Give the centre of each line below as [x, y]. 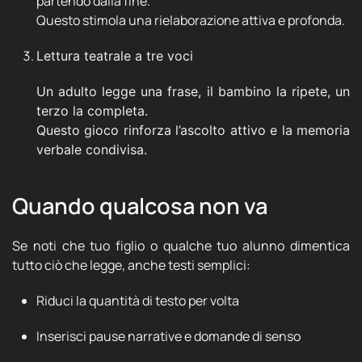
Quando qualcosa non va [140, 206]
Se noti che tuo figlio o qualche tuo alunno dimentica [181, 246]
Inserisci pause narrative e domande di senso [168, 336]
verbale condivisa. [92, 149]
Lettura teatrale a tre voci [115, 56]
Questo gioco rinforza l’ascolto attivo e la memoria [193, 130]
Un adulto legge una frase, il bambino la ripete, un [193, 91]
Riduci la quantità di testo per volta [138, 301]
